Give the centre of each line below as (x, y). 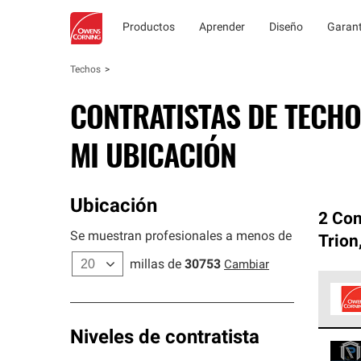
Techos (85, 70)
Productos (149, 28)
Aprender (222, 28)
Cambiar (247, 266)
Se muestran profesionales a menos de (181, 237)
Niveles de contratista (165, 338)
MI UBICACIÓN (153, 154)
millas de (156, 265)
